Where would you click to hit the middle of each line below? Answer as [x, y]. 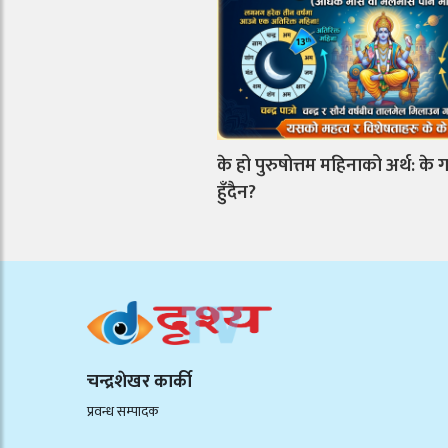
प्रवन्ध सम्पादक [123, 411]
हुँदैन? [236, 193]
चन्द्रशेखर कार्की [139, 381]
